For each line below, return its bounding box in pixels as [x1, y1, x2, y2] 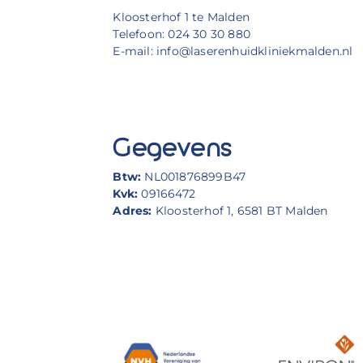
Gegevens [113, 132, 231, 166]
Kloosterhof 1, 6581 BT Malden [152, 203, 328, 217]
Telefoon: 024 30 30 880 [113, 28, 251, 41]
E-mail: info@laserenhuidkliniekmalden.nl [113, 45, 353, 58]
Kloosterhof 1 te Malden [113, 11, 250, 24]
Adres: [113, 203, 152, 217]
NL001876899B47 [144, 169, 246, 183]
